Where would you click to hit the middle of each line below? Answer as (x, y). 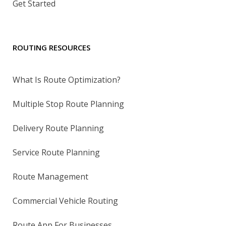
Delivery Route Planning (58, 128)
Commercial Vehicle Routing (65, 201)
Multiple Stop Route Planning (68, 104)
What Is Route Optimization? (67, 79)
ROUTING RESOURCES (51, 47)
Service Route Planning (56, 152)
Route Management (50, 176)
